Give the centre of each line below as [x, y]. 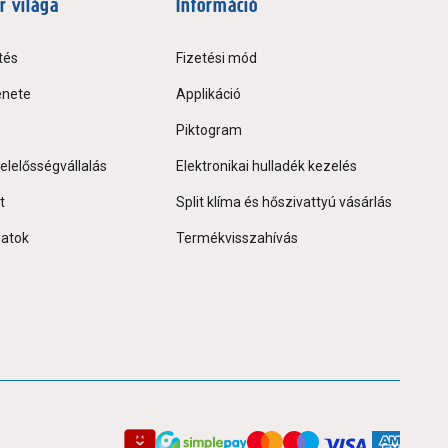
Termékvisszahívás [237, 238]
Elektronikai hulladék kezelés [266, 166]
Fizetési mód [216, 58]
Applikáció [208, 94]
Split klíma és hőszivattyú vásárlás [284, 202]
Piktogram [209, 130]
